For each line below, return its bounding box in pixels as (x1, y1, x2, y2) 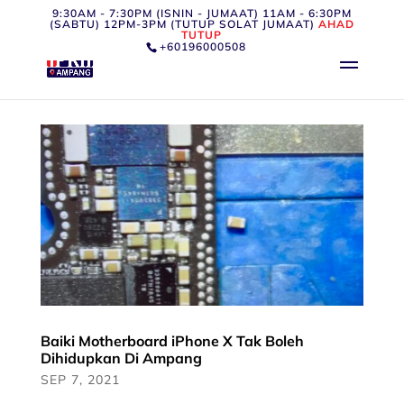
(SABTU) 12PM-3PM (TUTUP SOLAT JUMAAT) (49, 17, 318, 31)
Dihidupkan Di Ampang (40, 348, 202, 367)
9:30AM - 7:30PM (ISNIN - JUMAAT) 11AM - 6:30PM (51, 6, 352, 20)
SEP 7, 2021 (40, 371, 120, 388)
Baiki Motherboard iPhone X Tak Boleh (40, 331, 304, 350)
